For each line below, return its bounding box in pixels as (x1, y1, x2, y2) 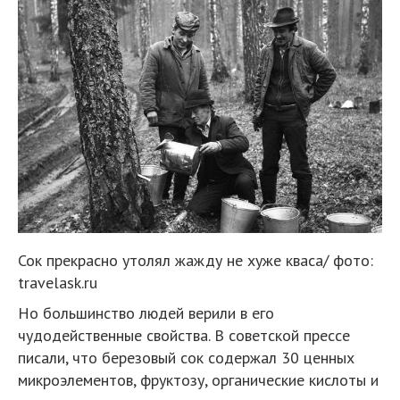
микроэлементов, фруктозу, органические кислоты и (18, 370, 379, 391)
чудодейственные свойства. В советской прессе (18, 325, 350, 346)
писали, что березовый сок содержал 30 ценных (18, 347, 354, 369)
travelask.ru (18, 272, 97, 294)
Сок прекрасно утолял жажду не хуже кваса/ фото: (18, 250, 373, 271)
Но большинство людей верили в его (18, 303, 274, 324)
